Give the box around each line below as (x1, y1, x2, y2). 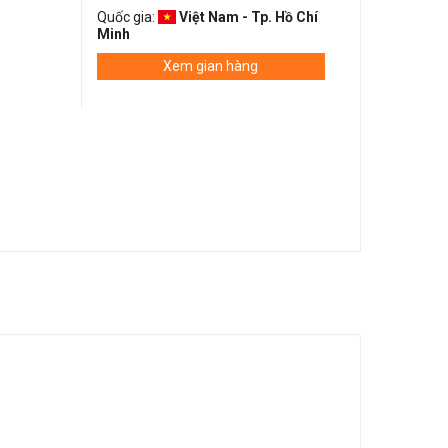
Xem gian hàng (163, 58, 259, 74)
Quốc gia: (96, 9, 158, 25)
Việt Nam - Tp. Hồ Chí (176, 9, 319, 25)
